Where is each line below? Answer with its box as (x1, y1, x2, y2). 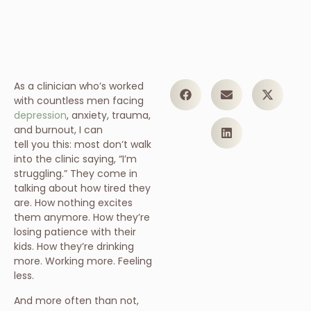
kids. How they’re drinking (14, 239, 134, 254)
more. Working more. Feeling (14, 254, 152, 269)
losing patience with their (14, 225, 136, 239)
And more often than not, (14, 293, 139, 308)
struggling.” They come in (14, 167, 137, 181)
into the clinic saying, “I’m (14, 152, 137, 167)
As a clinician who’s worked (14, 79, 144, 94)
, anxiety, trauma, (67, 108, 151, 123)
